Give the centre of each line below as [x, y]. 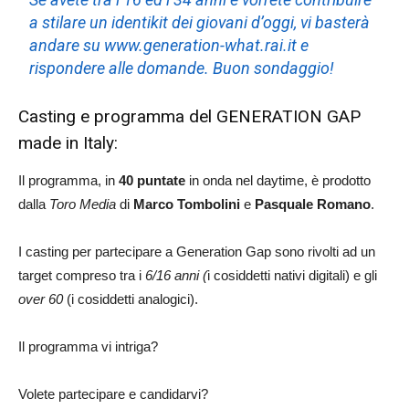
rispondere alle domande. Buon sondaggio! [182, 68]
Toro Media [83, 204]
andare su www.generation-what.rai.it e [169, 45]
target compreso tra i [82, 275]
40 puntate [152, 180]
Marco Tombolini [187, 204]
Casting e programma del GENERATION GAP [189, 116]
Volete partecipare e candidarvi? [113, 393]
